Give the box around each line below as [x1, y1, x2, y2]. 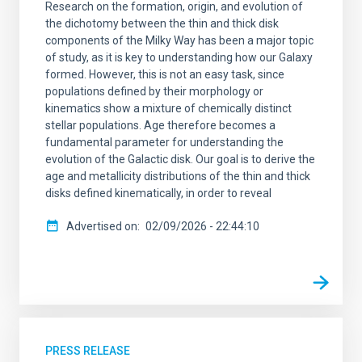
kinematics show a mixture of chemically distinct [45, 101, 292, 115]
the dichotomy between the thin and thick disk [45, 16, 279, 30]
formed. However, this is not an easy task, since [45, 67, 284, 81]
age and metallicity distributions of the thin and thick [45, 169, 310, 183]
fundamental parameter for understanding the [45, 135, 284, 149]
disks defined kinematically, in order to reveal [45, 186, 271, 200]
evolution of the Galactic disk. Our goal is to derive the [45, 152, 315, 166]
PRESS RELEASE [45, 343, 130, 357]
